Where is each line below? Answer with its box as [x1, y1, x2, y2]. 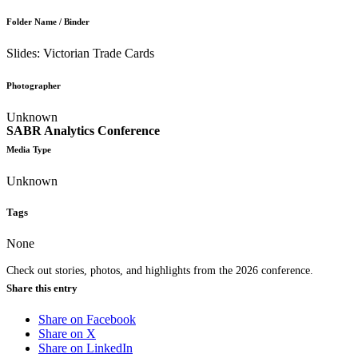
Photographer [6, 81, 61, 91]
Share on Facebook [38, 312, 136, 326]
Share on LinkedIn [38, 340, 133, 355]
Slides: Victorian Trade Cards [6, 46, 154, 61]
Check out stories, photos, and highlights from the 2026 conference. [6, 264, 313, 276]
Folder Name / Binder [6, 17, 89, 27]
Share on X [38, 326, 96, 340]
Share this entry [6, 281, 78, 294]
